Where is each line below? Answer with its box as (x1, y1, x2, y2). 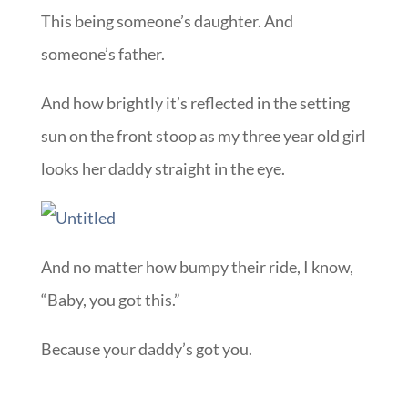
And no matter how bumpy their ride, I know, (40, 257, 353, 278)
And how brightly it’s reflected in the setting (40, 93, 350, 114)
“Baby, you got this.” (40, 290, 180, 311)
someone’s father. (40, 44, 165, 65)
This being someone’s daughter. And (40, 11, 293, 32)
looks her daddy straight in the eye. (40, 158, 285, 179)
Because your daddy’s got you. (40, 339, 252, 360)
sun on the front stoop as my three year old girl (40, 126, 366, 147)
